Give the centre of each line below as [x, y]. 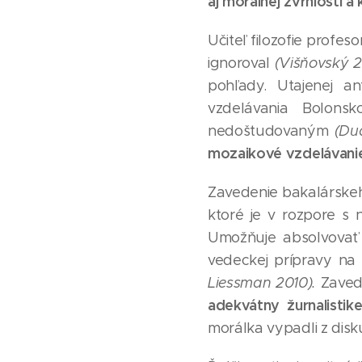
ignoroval [239, 63]
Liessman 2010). [262, 283]
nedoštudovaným [268, 131]
